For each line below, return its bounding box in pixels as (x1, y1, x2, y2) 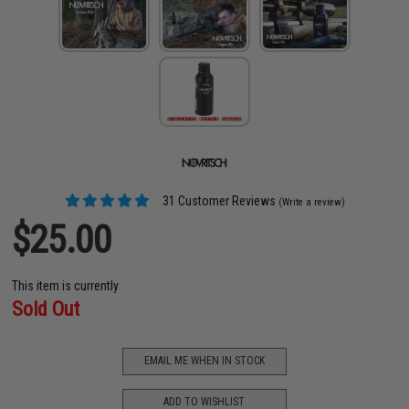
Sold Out (12, 297, 80, 320)
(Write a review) (278, 195, 345, 208)
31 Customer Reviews (159, 193, 276, 208)
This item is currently (12, 278, 120, 293)
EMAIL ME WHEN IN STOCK (143, 354, 265, 368)
